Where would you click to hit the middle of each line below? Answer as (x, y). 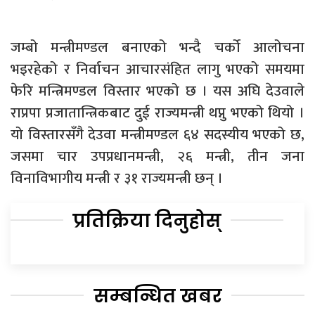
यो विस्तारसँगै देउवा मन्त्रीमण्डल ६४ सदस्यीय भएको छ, (157, 135)
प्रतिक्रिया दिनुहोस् (147, 221)
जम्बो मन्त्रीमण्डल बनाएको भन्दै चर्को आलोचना (157, 48)
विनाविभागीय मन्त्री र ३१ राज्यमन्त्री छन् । (117, 179)
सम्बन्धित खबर (157, 296)
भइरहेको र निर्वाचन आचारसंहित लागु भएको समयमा (157, 70)
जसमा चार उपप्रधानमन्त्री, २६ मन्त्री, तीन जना (157, 157)
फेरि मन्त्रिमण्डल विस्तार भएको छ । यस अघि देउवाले (157, 91)
